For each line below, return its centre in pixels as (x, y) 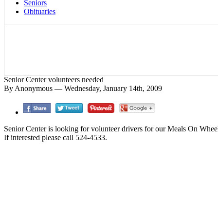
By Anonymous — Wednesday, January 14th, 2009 (83, 88)
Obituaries (40, 11)
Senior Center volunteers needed (54, 80)
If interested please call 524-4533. (55, 137)
